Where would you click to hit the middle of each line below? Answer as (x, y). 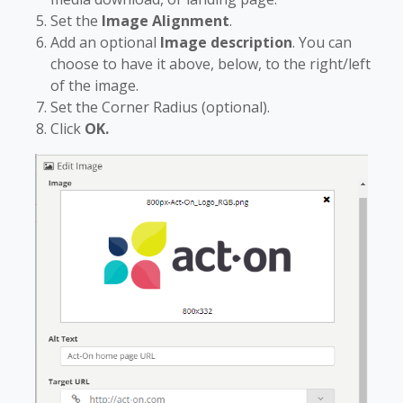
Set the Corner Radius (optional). (160, 107)
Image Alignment (166, 20)
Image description (226, 42)
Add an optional (105, 42)
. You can (322, 42)
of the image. (94, 85)
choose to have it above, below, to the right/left (210, 63)
